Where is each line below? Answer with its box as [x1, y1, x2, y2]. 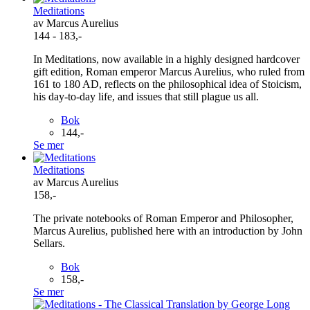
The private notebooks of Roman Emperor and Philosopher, [33, 212, 293, 224]
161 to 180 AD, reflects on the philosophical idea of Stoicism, [33, 77, 302, 90]
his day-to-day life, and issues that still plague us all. [33, 90, 259, 102]
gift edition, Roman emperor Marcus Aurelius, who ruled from [33, 65, 304, 77]
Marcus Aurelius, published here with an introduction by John [33, 224, 302, 237]
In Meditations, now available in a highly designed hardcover [33, 53, 300, 65]
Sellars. [33, 237, 65, 249]
